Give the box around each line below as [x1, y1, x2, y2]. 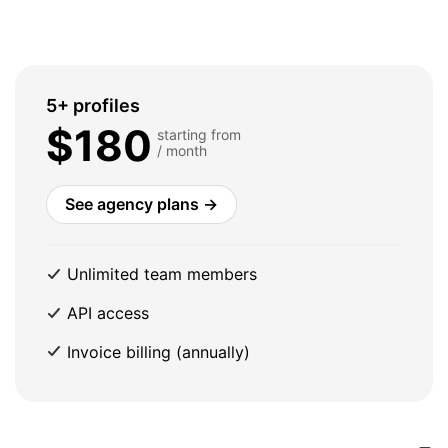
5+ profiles [46, 95, 140, 117]
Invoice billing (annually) [62, 341, 250, 362]
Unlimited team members [62, 264, 257, 285]
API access [62, 303, 149, 324]
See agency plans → [65, 194, 218, 215]
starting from [157, 126, 241, 144]
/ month [157, 142, 207, 160]
